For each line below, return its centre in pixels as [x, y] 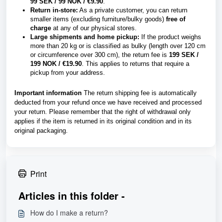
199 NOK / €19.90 [56, 64]
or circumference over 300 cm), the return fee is [100, 55]
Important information [48, 93]
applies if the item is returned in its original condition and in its [103, 121]
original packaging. [41, 131]
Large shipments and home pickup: [85, 37]
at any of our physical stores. [94, 28]
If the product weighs [170, 37]
